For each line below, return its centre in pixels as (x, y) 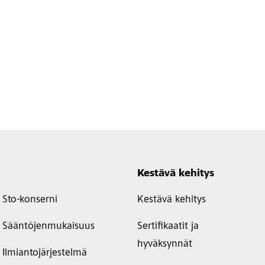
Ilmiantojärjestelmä (45, 253)
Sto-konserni (30, 200)
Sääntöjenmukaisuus (49, 227)
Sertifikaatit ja (168, 227)
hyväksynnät (164, 244)
